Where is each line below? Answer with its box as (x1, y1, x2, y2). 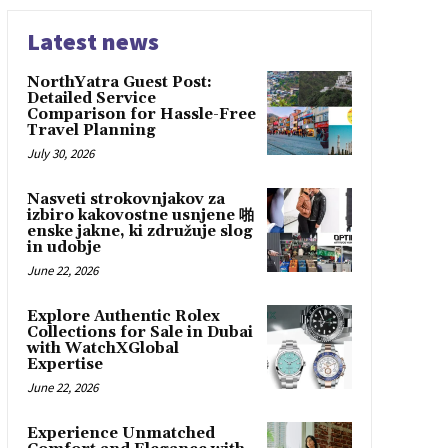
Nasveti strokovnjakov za (26, 189, 225, 209)
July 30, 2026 (26, 144, 94, 162)
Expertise (26, 354, 103, 374)
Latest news (26, 25, 159, 57)
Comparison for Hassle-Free (26, 104, 256, 124)
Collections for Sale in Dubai (26, 322, 253, 342)
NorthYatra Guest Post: (26, 72, 212, 92)
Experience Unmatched (26, 423, 215, 443)
